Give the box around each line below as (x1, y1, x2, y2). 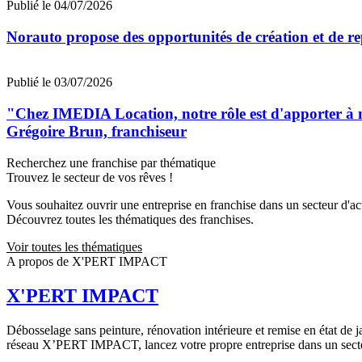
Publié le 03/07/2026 (6, 75, 112, 90)
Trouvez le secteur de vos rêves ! (6, 170, 173, 184)
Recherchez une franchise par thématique (6, 155, 216, 170)
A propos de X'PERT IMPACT (6, 254, 167, 268)
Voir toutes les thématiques (6, 239, 142, 254)
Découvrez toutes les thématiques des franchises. (6, 212, 254, 226)
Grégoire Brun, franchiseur (6, 123, 187, 141)
